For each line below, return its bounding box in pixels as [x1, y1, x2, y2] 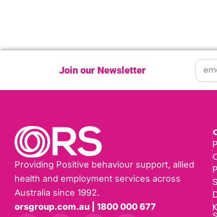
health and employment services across [15, 173, 181, 184]
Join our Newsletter [59, 64, 146, 76]
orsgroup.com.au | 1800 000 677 [15, 201, 156, 212]
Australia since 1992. [15, 187, 99, 198]
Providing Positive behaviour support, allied [15, 159, 194, 170]
